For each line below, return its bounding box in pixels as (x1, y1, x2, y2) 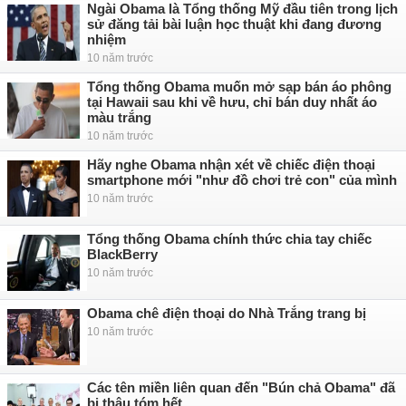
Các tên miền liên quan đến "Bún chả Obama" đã (87, 380, 395, 395)
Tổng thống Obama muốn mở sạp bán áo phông (87, 79, 391, 94)
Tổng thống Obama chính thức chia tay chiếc (87, 231, 372, 246)
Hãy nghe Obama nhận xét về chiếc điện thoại (87, 157, 375, 172)
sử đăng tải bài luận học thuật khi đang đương (87, 16, 382, 32)
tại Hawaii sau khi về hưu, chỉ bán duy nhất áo (87, 94, 377, 110)
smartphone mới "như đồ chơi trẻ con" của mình (87, 172, 397, 188)
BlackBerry (87, 246, 158, 262)
